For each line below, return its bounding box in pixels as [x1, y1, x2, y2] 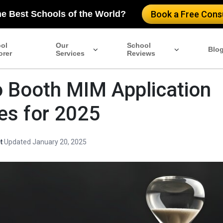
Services [55, 49, 85, 57]
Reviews [127, 49, 156, 57]
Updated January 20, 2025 [3, 137, 87, 146]
